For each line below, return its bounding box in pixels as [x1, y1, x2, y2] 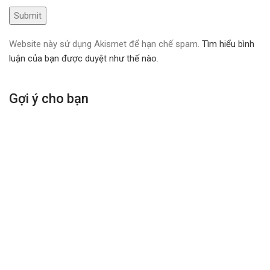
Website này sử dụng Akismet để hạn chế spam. [9, 39, 202, 50]
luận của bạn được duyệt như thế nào [9, 53, 157, 64]
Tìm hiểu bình [202, 39, 254, 50]
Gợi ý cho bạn [9, 91, 89, 107]
